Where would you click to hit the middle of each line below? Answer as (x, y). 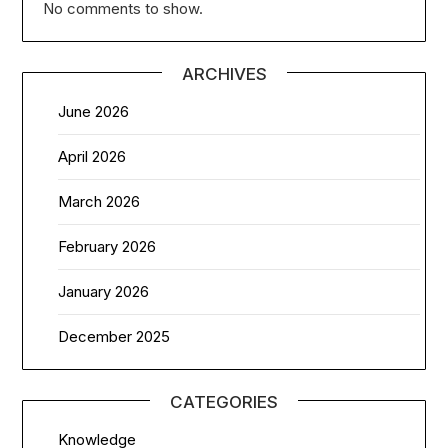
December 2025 (114, 336)
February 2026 (107, 246)
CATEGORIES (224, 401)
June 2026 (94, 111)
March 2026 (99, 201)
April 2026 (92, 156)
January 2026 (104, 291)
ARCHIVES (224, 73)
